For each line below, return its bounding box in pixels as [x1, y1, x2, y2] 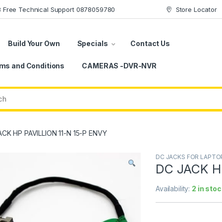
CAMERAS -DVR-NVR [82, 61, 157, 70]
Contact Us [130, 39, 170, 48]
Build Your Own [8, 39, 60, 48]
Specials [77, 39, 108, 48]
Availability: [156, 184, 192, 193]
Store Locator [175, 5, 217, 13]
